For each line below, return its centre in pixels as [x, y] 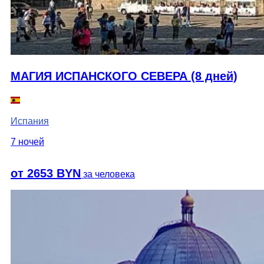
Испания [30, 121]
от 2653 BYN [46, 173]
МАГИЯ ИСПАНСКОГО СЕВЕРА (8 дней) [124, 76]
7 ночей [27, 142]
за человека [109, 174]
